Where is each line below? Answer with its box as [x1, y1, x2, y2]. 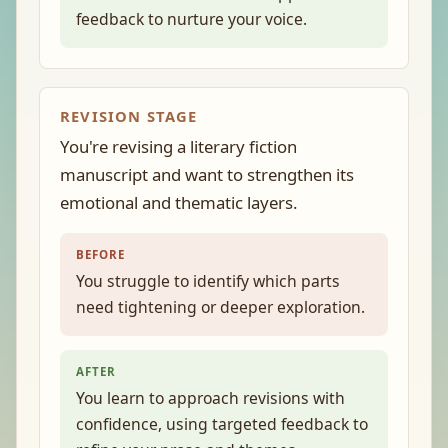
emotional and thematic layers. [60, 191, 298, 214]
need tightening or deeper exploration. [76, 296, 365, 318]
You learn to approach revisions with [76, 387, 345, 409]
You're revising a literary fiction [60, 135, 297, 158]
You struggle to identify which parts [76, 270, 340, 292]
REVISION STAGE [60, 106, 198, 126]
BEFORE [76, 247, 125, 262]
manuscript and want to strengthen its [60, 163, 354, 186]
